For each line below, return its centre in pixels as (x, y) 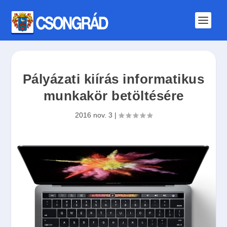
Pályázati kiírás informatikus (113, 79)
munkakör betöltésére (113, 96)
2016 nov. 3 (94, 115)
